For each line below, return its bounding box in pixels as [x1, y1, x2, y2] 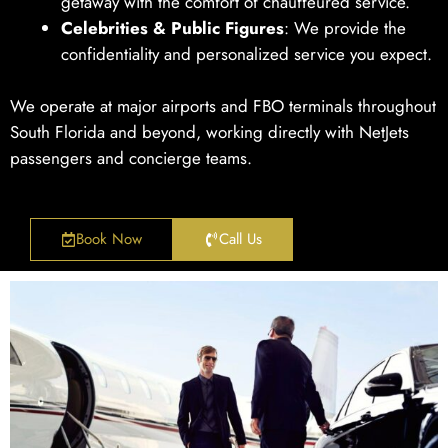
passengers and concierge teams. [10, 145, 252, 170]
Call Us [219, 227, 262, 250]
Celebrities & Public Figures [61, 16, 284, 41]
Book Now [76, 227, 142, 250]
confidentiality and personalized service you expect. [61, 42, 432, 67]
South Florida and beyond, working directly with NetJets [10, 119, 409, 144]
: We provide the [284, 16, 406, 41]
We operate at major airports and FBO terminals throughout [10, 93, 436, 118]
